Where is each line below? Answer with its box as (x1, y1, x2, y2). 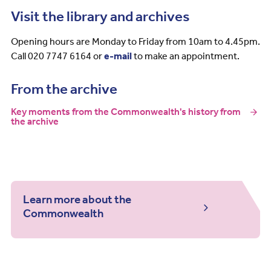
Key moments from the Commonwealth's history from (10, 106, 241, 118)
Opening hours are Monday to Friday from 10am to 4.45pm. (10, 36, 260, 48)
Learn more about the (22, 193, 131, 207)
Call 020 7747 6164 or (10, 50, 104, 62)
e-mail (103, 50, 132, 62)
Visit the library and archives (10, 8, 189, 25)
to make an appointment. (131, 50, 240, 62)
